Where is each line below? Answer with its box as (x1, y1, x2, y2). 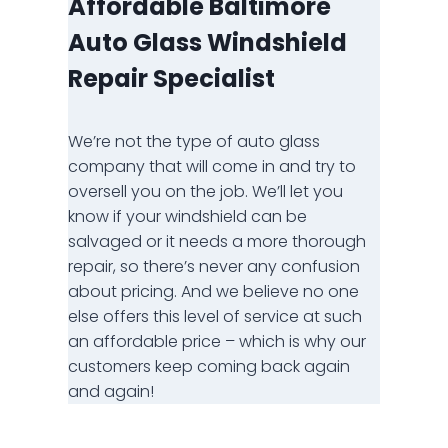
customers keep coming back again (68, 354, 350, 378)
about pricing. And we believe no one (68, 279, 359, 303)
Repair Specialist (68, 61, 275, 95)
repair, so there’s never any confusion (68, 254, 360, 278)
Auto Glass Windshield (68, 25, 347, 59)
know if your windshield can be (68, 204, 307, 228)
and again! (68, 379, 154, 403)
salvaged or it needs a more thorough (68, 229, 366, 253)
